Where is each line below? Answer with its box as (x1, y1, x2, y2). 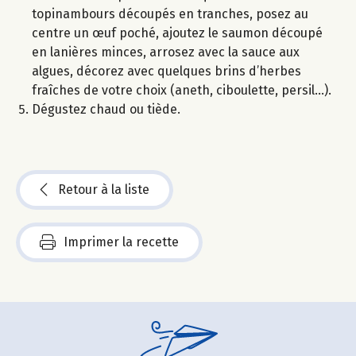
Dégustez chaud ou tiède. (32, 101, 180, 117)
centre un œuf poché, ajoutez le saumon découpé (32, 25, 323, 41)
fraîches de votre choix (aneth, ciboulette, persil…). (32, 82, 331, 98)
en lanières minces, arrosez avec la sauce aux (32, 44, 300, 60)
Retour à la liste (58, 181, 149, 197)
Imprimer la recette (64, 234, 179, 250)
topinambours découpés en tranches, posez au (32, 6, 308, 21)
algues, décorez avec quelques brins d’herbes (32, 63, 301, 79)
